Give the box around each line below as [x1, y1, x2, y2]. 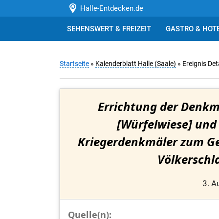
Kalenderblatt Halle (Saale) [95, 60, 176, 68]
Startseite [60, 60, 89, 68]
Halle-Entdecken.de [76, 4, 143, 13]
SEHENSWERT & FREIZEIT [67, 24, 151, 33]
